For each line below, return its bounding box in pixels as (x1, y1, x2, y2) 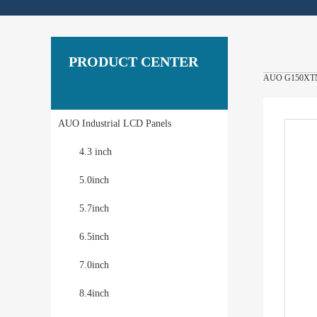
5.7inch (79, 203, 109, 214)
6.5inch (79, 231, 109, 242)
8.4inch (79, 288, 109, 299)
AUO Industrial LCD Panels (58, 118, 171, 129)
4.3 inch (79, 146, 112, 157)
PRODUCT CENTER (69, 54, 198, 69)
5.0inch (79, 175, 109, 185)
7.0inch (79, 260, 109, 270)
